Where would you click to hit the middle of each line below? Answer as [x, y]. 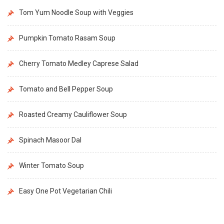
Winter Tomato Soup [51, 165]
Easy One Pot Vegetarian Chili [65, 191]
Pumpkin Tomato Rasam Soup [67, 38]
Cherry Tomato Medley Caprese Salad [79, 63]
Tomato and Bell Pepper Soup [66, 89]
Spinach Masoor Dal [50, 140]
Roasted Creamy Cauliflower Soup [73, 114]
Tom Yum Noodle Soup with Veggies [76, 12]
